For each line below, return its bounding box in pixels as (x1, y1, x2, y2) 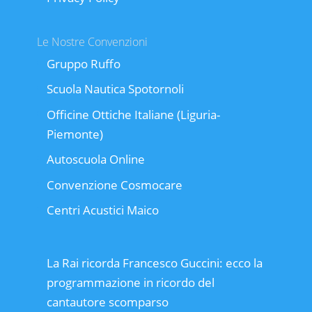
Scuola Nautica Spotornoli (46, 81, 184, 97)
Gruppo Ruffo (46, 55, 120, 72)
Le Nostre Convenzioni (36, 33, 148, 49)
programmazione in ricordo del (46, 274, 214, 290)
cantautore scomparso (46, 293, 169, 310)
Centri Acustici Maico (46, 202, 159, 219)
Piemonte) (46, 125, 103, 142)
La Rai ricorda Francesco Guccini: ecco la (46, 254, 263, 271)
